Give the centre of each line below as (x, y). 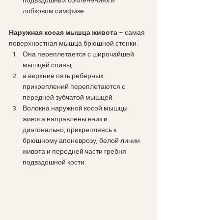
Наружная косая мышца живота (64, 33)
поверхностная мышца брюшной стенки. (74, 44)
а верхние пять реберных (64, 76)
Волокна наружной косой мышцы (76, 109)
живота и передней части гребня (75, 152)
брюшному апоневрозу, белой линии (82, 141)
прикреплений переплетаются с (75, 87)
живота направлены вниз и (66, 120)
